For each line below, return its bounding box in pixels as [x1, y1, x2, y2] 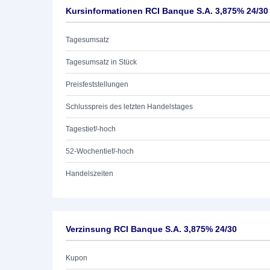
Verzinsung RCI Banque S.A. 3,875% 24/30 [66, 224, 237, 234]
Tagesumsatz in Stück [66, 58, 137, 66]
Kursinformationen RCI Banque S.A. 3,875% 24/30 [66, 6, 268, 16]
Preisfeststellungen [66, 80, 128, 89]
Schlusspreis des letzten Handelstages [66, 102, 193, 111]
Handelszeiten [66, 169, 113, 178]
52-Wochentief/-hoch [66, 147, 134, 155]
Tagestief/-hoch [66, 125, 116, 133]
